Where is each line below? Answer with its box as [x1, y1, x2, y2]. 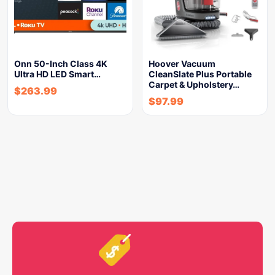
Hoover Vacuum [149, 58, 215, 69]
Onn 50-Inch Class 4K [14, 58, 107, 69]
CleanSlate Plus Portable [149, 69, 252, 79]
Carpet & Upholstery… [149, 79, 239, 90]
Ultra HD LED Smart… [14, 69, 101, 79]
